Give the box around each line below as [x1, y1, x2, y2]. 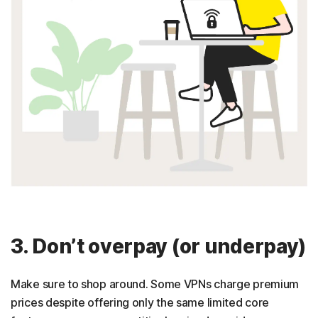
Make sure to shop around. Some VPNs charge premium [11, 276, 300, 291]
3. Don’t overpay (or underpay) [11, 234, 306, 258]
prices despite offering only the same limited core [11, 295, 270, 309]
